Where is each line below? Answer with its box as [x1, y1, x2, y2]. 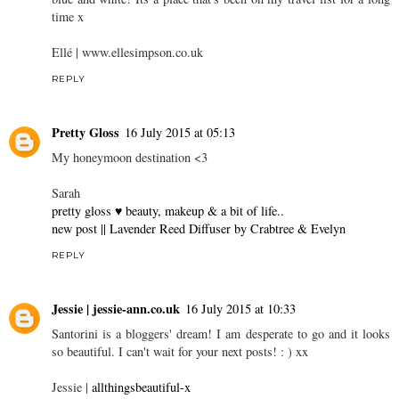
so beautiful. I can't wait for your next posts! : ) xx [52, 343, 308, 361]
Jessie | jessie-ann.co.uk [52, 299, 180, 319]
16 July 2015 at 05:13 [125, 124, 235, 142]
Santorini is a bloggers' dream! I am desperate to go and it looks [52, 325, 390, 343]
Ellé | [52, 44, 82, 61]
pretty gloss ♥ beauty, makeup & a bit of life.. [52, 202, 284, 220]
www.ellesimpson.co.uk [82, 44, 203, 61]
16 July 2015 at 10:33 [185, 300, 296, 318]
